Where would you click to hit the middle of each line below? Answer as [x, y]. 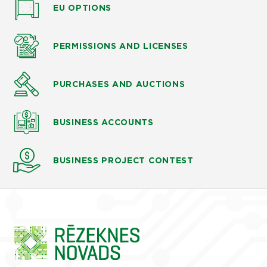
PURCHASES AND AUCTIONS [119, 84]
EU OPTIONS [82, 8]
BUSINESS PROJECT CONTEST [123, 161]
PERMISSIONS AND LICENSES [121, 46]
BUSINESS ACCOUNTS [103, 122]
